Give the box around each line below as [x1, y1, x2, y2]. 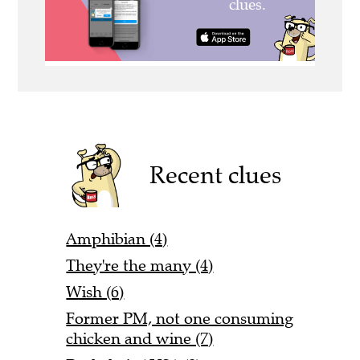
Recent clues [149, 160, 282, 190]
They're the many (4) [66, 256, 214, 276]
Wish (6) [66, 282, 125, 303]
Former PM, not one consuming [66, 309, 294, 329]
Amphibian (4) [66, 229, 168, 250]
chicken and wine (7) [66, 329, 214, 350]
